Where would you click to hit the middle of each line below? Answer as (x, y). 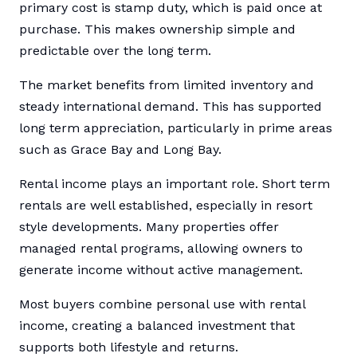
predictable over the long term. (115, 51)
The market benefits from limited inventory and (167, 85)
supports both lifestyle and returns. (129, 347)
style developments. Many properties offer (149, 227)
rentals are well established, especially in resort (166, 206)
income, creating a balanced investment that (157, 326)
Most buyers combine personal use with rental (162, 304)
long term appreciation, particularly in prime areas (176, 128)
